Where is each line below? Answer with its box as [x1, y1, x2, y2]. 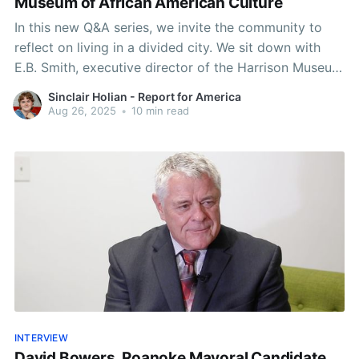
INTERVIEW [14, 331, 68, 344]
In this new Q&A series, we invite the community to [14, 18, 322, 35]
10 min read [127, 104, 189, 118]
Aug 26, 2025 [47, 104, 116, 118]
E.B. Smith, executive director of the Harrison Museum [14, 58, 343, 75]
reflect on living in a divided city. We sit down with [14, 38, 321, 55]
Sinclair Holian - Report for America [47, 90, 241, 104]
